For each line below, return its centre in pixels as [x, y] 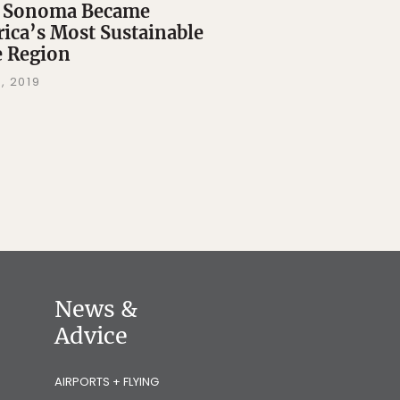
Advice [91, 336]
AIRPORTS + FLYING [107, 382]
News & [96, 309]
